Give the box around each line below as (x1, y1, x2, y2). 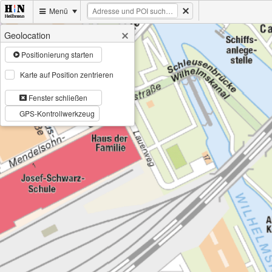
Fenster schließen (26, 92, 87, 103)
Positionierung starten (19, 49, 93, 59)
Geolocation (4, 28, 51, 41)
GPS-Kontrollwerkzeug (19, 107, 95, 118)
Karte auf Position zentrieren (20, 69, 114, 80)
